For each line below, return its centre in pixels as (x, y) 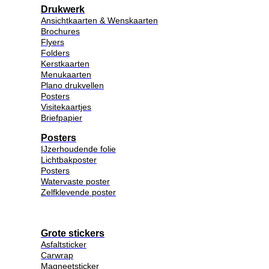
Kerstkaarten (65, 63)
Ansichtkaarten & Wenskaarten (99, 20)
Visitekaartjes (66, 107)
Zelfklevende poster (78, 192)
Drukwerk (63, 9)
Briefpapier (62, 117)
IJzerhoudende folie (78, 149)
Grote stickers (73, 234)
